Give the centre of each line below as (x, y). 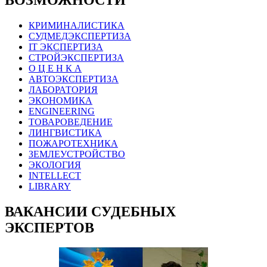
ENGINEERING (62, 111)
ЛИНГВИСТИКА (65, 132)
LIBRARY (50, 186)
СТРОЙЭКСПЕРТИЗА (76, 57)
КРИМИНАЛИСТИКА (77, 25)
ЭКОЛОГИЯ (55, 164)
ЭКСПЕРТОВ (49, 227)
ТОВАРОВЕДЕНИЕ (71, 122)
